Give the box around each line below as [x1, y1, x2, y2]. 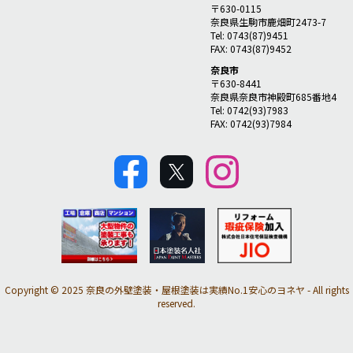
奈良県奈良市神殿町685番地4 [210, 90, 336, 104]
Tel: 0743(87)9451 [210, 28, 288, 43]
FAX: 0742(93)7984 [210, 117, 292, 131]
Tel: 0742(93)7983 [210, 103, 288, 117]
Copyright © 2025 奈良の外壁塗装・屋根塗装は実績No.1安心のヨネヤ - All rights [4, 283, 349, 297]
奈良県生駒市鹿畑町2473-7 [210, 15, 326, 29]
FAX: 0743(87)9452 [210, 42, 292, 56]
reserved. [158, 296, 195, 310]
